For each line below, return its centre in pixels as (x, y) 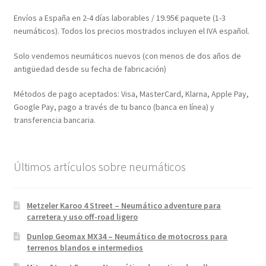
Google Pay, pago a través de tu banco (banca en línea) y (114, 107)
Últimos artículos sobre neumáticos (99, 166)
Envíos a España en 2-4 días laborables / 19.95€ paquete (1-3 (119, 18)
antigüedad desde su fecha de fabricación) (90, 69)
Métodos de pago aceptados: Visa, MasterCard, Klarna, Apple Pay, (131, 94)
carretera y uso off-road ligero (83, 217)
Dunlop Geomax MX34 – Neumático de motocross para (127, 237)
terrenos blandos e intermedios (85, 248)
